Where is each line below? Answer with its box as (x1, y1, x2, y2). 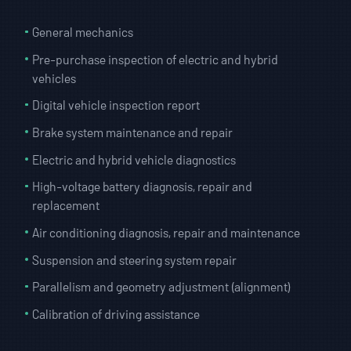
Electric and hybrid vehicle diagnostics (32, 151, 237, 167)
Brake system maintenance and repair (32, 124, 233, 139)
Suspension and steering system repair (32, 251, 237, 267)
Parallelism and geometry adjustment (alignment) (32, 279, 291, 295)
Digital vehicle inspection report (32, 97, 201, 113)
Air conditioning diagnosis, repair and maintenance (32, 224, 301, 240)
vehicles (32, 70, 77, 85)
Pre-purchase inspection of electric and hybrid (32, 51, 279, 67)
